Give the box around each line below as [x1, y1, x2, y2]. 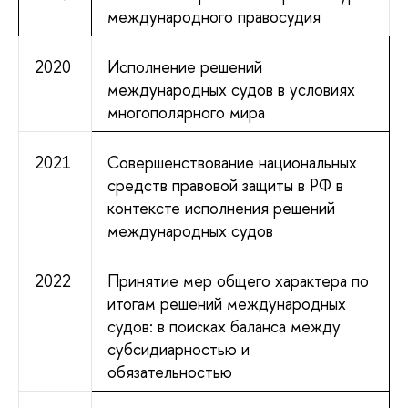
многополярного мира [107, 100, 265, 124]
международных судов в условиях [107, 77, 355, 101]
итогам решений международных [107, 291, 346, 315]
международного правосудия [107, 5, 321, 28]
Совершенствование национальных [107, 150, 357, 174]
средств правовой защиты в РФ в [107, 173, 343, 197]
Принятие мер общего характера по [107, 269, 369, 292]
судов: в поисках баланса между [107, 314, 341, 338]
